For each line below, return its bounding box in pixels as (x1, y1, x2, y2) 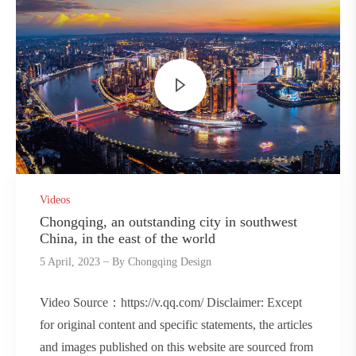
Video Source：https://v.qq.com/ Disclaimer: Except (40, 296, 302, 310)
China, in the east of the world (40, 230, 215, 247)
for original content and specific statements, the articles (40, 318, 312, 332)
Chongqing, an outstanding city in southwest (40, 214, 297, 230)
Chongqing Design (128, 255, 212, 268)
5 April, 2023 (40, 255, 100, 268)
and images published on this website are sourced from (40, 340, 313, 354)
